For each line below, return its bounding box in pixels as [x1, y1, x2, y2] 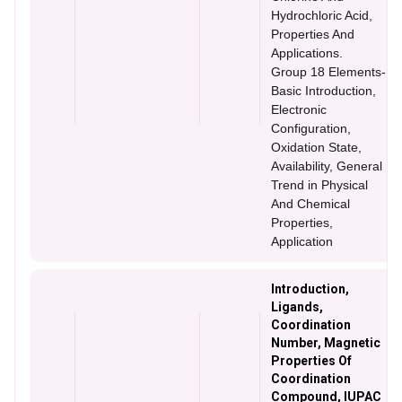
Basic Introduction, [271, 83, 376, 98]
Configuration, [271, 121, 351, 135]
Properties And [271, 27, 354, 41]
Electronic [271, 102, 327, 117]
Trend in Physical [271, 178, 368, 192]
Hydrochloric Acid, [271, 8, 372, 22]
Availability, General [271, 159, 382, 173]
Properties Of [271, 354, 352, 368]
